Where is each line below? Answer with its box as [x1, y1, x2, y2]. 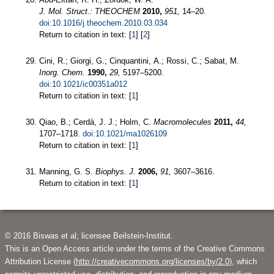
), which [229, 256, 257, 266]
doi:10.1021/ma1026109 [83, 128, 167, 138]
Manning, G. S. [39, 166, 95, 176]
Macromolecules [154, 117, 212, 127]
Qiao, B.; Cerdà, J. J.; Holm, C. [39, 117, 154, 127]
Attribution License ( [5, 256, 76, 266]
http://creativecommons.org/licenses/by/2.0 [76, 256, 229, 266]
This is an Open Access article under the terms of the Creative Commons [5, 243, 265, 253]
